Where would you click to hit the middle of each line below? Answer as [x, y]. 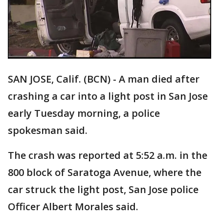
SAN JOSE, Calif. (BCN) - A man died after [104, 79]
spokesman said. [48, 131]
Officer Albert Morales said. [73, 207]
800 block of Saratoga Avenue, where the [105, 173]
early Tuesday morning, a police [84, 113]
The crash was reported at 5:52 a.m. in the [108, 155]
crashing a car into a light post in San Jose [108, 96]
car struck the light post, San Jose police [103, 190]
